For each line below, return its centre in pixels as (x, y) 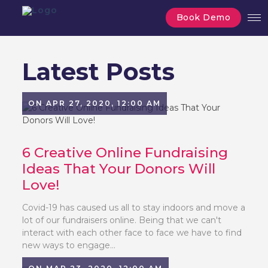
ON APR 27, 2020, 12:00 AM (95, 103)
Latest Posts (99, 71)
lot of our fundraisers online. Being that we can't (122, 220)
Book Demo (203, 17)
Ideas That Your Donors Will (119, 169)
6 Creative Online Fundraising (125, 153)
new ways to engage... (69, 245)
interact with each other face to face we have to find (132, 233)
